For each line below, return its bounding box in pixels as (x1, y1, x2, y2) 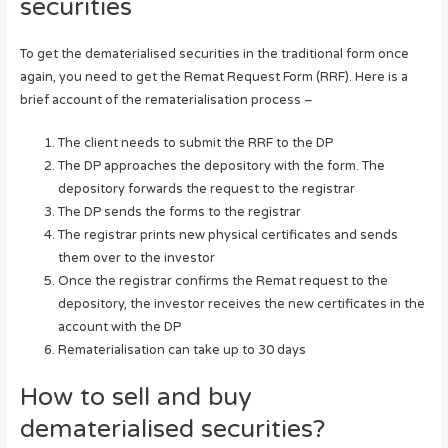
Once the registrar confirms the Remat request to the (57, 272, 388, 289)
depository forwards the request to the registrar (57, 180, 355, 197)
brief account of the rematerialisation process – (19, 91, 313, 108)
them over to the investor (57, 249, 215, 266)
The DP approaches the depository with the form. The (57, 157, 385, 174)
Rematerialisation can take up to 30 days (57, 341, 306, 358)
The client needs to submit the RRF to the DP (57, 134, 333, 151)
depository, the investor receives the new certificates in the (57, 295, 425, 312)
